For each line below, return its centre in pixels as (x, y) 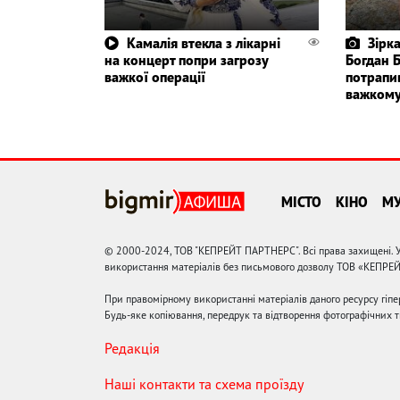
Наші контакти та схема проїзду (204, 383)
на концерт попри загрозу (186, 59)
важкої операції (155, 76)
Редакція (132, 348)
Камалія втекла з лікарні (204, 42)
